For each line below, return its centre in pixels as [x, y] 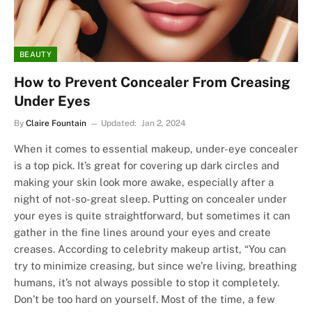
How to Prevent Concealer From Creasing [152, 83]
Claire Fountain [56, 124]
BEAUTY [36, 55]
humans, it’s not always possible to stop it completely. [147, 283]
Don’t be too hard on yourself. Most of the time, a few [145, 299]
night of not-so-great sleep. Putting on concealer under [150, 199]
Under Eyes [52, 101]
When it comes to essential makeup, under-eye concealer [156, 149]
